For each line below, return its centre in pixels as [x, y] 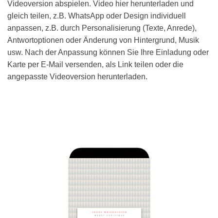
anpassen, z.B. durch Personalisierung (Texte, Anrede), [102, 28]
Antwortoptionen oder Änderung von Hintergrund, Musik [103, 40]
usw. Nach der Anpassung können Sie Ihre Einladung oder [108, 52]
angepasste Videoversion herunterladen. [77, 77]
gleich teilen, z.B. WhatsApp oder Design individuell [97, 16]
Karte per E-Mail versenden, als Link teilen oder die [95, 64]
